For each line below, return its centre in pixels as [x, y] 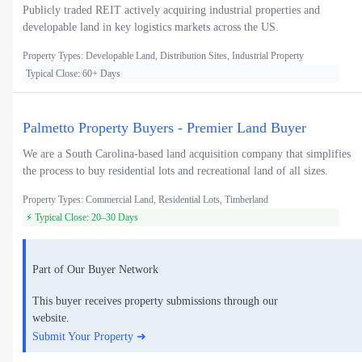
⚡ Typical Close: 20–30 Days [82, 218]
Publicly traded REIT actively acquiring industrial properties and [171, 11]
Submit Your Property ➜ [89, 337]
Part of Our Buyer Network [95, 269]
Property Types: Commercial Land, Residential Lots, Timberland [145, 200]
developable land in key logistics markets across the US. [151, 27]
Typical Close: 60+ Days [73, 74]
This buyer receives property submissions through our [155, 301]
